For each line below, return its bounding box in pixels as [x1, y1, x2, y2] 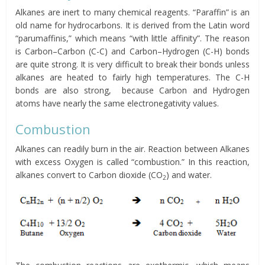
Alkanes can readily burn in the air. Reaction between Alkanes [15, 143, 250, 155]
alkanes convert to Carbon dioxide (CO [15, 169, 163, 181]
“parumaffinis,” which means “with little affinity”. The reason [15, 33, 250, 44]
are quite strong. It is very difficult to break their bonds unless [15, 59, 250, 70]
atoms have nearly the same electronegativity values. [15, 98, 219, 109]
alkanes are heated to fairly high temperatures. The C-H [15, 72, 250, 83]
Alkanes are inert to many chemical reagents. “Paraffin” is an [15, 7, 250, 18]
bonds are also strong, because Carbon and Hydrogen [15, 85, 250, 96]
